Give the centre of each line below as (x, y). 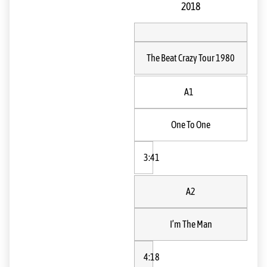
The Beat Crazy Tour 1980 (191, 58)
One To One (191, 125)
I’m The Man (191, 224)
